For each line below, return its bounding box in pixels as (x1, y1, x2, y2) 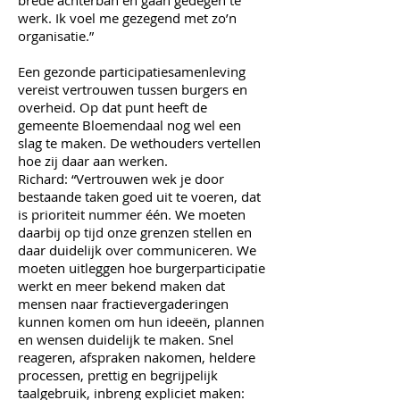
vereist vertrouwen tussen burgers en (18, 80, 247, 98)
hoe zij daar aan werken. (18, 152, 168, 170)
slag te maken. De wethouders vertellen (18, 134, 261, 152)
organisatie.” (18, 27, 94, 45)
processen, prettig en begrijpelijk (18, 366, 218, 384)
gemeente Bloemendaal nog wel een (18, 116, 241, 134)
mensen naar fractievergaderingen (18, 295, 229, 312)
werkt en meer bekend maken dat (18, 277, 225, 295)
